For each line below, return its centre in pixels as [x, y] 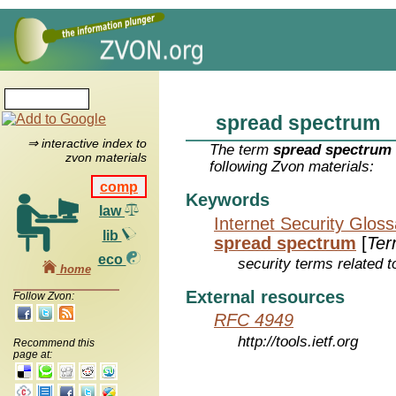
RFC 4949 [254, 320]
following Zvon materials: [292, 167]
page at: [33, 354]
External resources [265, 297]
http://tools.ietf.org [298, 342]
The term [242, 150]
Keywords [228, 200]
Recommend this [54, 343]
